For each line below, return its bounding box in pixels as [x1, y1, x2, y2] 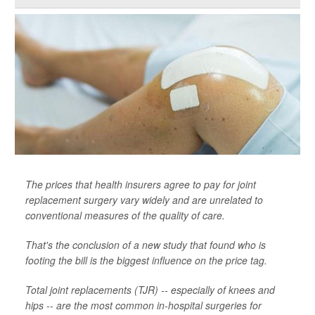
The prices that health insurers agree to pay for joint [25, 177, 256, 191]
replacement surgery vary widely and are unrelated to [25, 193, 263, 207]
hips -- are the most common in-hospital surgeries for [25, 298, 262, 312]
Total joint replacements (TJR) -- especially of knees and [25, 283, 275, 297]
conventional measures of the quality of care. [25, 208, 225, 222]
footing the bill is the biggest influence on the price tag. [25, 253, 267, 267]
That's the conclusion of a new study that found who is [25, 238, 266, 252]
